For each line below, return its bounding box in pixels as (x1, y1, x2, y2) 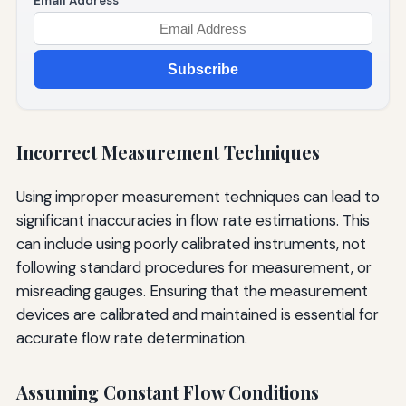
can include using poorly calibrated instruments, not (15, 233, 366, 254)
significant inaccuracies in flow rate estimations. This (15, 209, 370, 230)
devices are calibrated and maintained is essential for (15, 304, 379, 324)
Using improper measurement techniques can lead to (15, 186, 380, 207)
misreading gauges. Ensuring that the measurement (15, 280, 368, 301)
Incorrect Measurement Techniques (15, 140, 320, 165)
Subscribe (168, 62, 238, 78)
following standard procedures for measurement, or (15, 256, 372, 277)
